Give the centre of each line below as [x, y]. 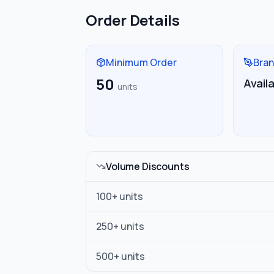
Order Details [133, 20]
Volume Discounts [148, 166]
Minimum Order [141, 62]
